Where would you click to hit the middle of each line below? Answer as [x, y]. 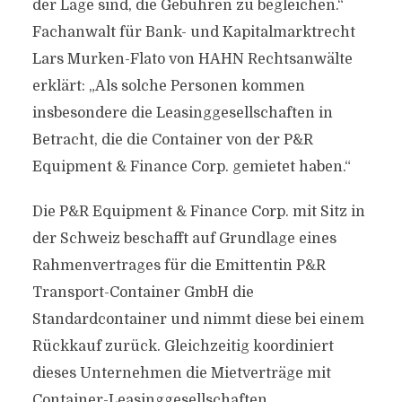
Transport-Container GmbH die [143, 293]
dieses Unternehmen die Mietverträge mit [181, 373]
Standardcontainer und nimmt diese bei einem [198, 319]
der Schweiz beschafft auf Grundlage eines [184, 239]
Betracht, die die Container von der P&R [172, 140]
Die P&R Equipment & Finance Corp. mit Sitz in [198, 212]
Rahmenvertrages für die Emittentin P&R [179, 266]
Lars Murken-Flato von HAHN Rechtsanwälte [192, 59]
